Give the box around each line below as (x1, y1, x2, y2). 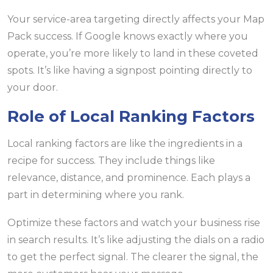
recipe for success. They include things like (7, 155, 215, 167)
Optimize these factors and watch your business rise (7, 217, 260, 229)
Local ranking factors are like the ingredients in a (7, 138, 243, 150)
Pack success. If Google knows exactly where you (7, 30, 248, 43)
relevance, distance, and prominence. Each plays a (7, 172, 250, 184)
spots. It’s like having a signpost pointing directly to (7, 65, 252, 77)
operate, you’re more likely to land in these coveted (7, 48, 258, 60)
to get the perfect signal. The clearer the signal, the (7, 251, 258, 263)
